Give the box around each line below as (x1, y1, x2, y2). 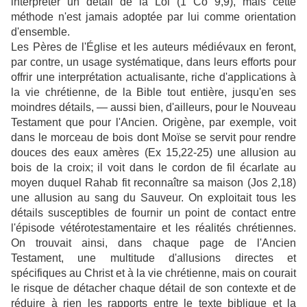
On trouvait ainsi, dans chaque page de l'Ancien (11, 236, 296, 249)
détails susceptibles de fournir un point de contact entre (11, 206, 296, 219)
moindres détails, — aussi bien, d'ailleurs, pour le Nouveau (11, 101, 296, 113)
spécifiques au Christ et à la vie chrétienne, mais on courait (11, 267, 296, 279)
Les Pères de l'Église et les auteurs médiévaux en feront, (11, 40, 296, 53)
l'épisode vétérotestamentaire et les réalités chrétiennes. (11, 221, 296, 234)
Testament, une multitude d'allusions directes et (11, 251, 296, 264)
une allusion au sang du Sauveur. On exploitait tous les (11, 191, 296, 204)
